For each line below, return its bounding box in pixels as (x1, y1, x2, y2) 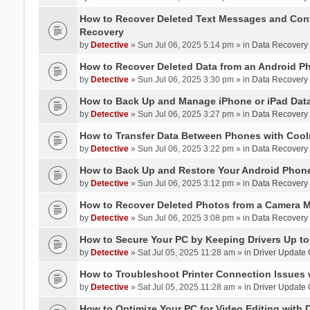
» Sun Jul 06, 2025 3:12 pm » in (128, 178, 252, 188)
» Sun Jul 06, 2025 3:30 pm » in (128, 74, 252, 84)
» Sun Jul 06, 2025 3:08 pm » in (128, 212, 252, 223)
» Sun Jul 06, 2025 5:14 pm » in (128, 39, 252, 50)
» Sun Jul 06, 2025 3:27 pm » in (128, 109, 252, 119)
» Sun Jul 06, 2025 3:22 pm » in (128, 143, 252, 154)
